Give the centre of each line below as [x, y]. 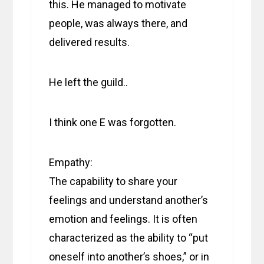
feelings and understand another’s [129, 200]
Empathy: [71, 163]
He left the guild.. [89, 82]
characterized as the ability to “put [129, 238]
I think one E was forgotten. [113, 123]
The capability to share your [113, 181]
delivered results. [90, 42]
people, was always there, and [118, 24]
